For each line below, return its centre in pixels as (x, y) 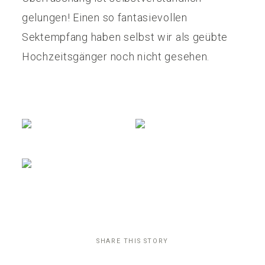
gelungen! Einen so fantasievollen (105, 17)
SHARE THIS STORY (132, 241)
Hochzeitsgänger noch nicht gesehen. (116, 56)
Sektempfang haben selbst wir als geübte (125, 37)
